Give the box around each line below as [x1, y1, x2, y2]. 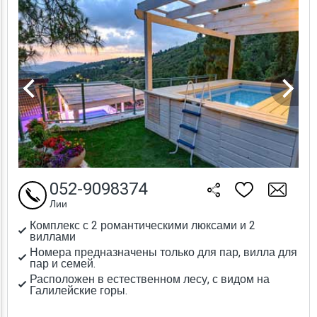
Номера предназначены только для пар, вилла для [30, 243, 297, 261]
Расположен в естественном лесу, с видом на [30, 270, 270, 288]
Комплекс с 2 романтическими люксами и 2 [30, 217, 255, 234]
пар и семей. [30, 255, 96, 272]
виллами [30, 228, 76, 246]
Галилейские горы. [30, 282, 127, 299]
